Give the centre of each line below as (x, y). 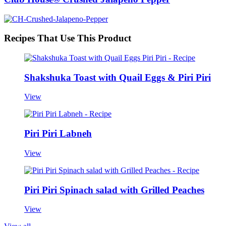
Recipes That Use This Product (68, 38)
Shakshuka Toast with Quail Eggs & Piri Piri (118, 77)
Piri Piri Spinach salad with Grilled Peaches (114, 190)
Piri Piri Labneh (58, 134)
